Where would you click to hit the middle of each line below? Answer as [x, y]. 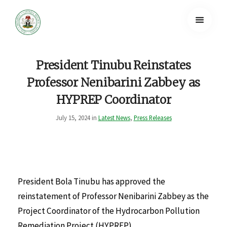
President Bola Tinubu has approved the [91, 181]
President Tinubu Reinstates [113, 65]
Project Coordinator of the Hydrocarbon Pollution [109, 211]
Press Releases [153, 117]
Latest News [114, 117]
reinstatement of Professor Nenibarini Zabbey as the [113, 196]
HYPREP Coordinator [113, 100]
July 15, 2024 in [77, 117]
